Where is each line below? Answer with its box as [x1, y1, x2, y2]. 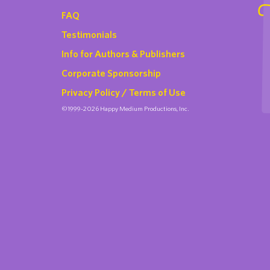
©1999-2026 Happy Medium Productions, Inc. [61, 105, 189, 112]
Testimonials [61, 29, 117, 40]
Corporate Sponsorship [61, 67, 161, 78]
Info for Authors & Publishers [61, 48, 185, 59]
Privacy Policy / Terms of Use [61, 87, 186, 98]
